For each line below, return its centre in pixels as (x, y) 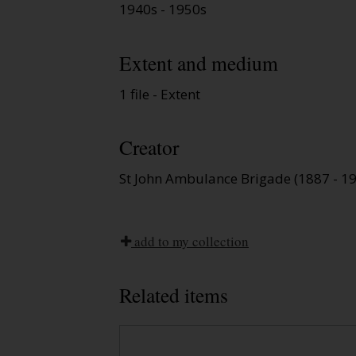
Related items (174, 295)
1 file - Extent (160, 94)
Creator (149, 147)
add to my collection (190, 242)
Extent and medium (199, 62)
